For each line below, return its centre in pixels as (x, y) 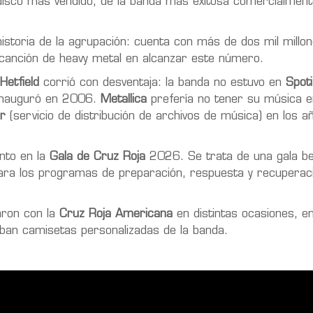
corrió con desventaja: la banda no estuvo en (162, 83)
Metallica (124, 100)
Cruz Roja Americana (116, 214)
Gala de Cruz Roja (97, 157)
